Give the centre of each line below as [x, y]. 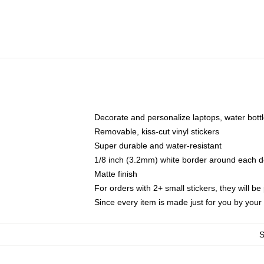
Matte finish [116, 174]
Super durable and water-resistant [158, 146]
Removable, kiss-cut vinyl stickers [157, 131]
